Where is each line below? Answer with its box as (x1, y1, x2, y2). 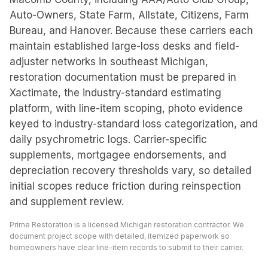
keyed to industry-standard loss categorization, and (10, 118, 258, 130)
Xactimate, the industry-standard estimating (10, 87, 221, 99)
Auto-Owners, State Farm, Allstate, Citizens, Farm (10, 9, 249, 21)
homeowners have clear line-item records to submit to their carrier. (10, 243, 243, 252)
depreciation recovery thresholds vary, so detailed (10, 165, 251, 176)
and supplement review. (10, 196, 124, 208)
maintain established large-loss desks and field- (10, 40, 239, 52)
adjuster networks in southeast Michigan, (10, 56, 208, 68)
